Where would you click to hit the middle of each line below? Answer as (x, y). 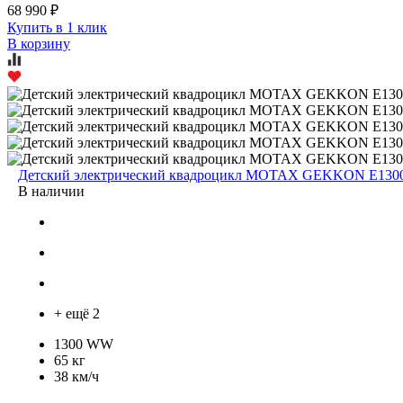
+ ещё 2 (77, 313)
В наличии (51, 191)
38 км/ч (76, 376)
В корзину (39, 43)
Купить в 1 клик (57, 27)
